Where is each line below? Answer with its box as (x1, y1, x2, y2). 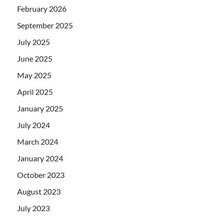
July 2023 (17, 203, 50, 213)
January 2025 (17, 103, 63, 113)
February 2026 (17, 3, 66, 13)
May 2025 (17, 70, 51, 80)
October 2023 (17, 170, 65, 179)
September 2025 (17, 20, 73, 30)
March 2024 (17, 136, 58, 146)
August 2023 (17, 186, 61, 196)
